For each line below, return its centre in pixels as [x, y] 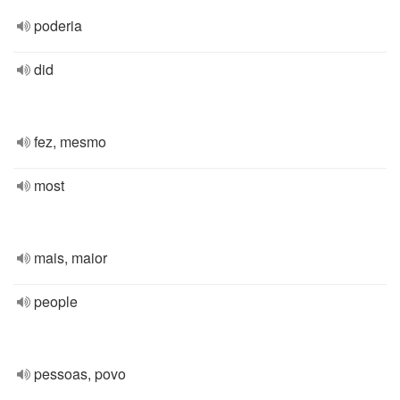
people [56, 301]
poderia [58, 25]
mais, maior [71, 258]
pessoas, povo [80, 374]
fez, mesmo [70, 142]
